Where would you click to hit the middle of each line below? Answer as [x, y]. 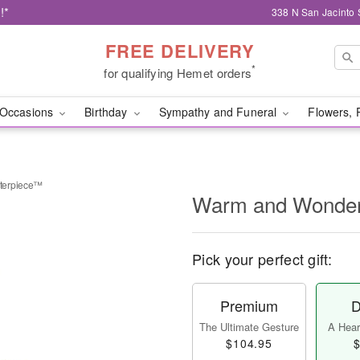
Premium [249, 305]
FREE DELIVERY [180, 50]
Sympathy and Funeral [219, 112]
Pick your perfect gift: [262, 259]
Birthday [108, 112]
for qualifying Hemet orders [178, 72]
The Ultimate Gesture [249, 327]
